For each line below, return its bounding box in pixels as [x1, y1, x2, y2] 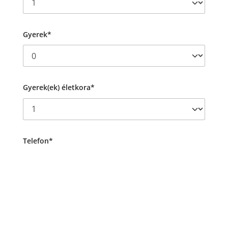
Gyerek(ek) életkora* [22, 82, 95, 93]
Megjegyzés [22, 189, 63, 199]
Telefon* [22, 135, 53, 146]
